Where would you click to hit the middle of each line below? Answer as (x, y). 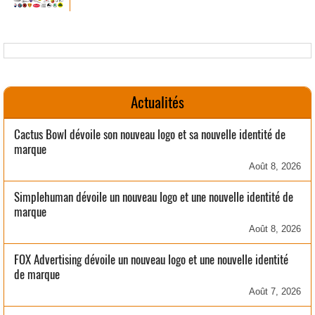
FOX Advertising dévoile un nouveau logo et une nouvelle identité (151, 259)
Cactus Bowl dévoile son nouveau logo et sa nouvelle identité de (150, 134)
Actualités (157, 102)
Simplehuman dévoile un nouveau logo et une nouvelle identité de (154, 197)
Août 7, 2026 (275, 291)
